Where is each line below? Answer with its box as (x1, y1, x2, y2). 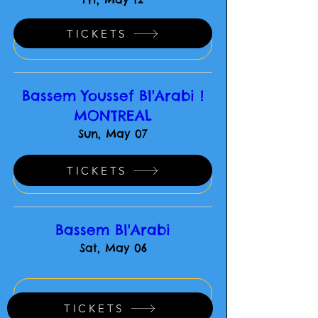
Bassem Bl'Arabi (55, 221, 170, 238)
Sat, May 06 (79, 241, 147, 255)
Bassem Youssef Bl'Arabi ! (22, 87, 204, 104)
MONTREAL (74, 106, 152, 124)
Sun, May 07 (78, 126, 148, 141)
